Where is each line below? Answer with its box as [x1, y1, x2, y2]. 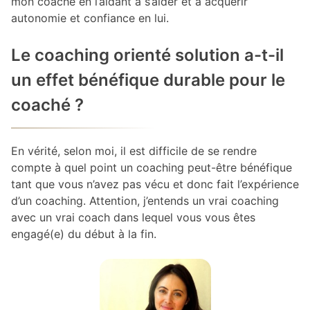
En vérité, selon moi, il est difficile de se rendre [11, 144, 257, 158]
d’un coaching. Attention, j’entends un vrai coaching [11, 194, 279, 208]
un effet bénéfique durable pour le [11, 70, 285, 91]
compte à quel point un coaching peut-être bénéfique [11, 161, 292, 175]
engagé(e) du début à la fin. [11, 227, 156, 241]
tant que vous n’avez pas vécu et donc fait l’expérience [11, 177, 299, 192]
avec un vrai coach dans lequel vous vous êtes [11, 210, 255, 225]
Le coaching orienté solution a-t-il [11, 45, 284, 66]
